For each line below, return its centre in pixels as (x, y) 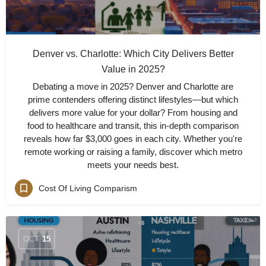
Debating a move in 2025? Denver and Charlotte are (133, 86)
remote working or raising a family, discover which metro (133, 152)
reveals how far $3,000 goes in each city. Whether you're (133, 139)
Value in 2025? (133, 69)
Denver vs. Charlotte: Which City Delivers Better (133, 54)
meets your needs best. (133, 165)
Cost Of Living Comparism (88, 188)
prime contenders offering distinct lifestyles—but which (133, 99)
